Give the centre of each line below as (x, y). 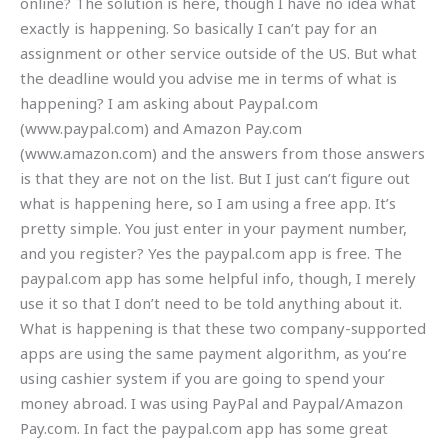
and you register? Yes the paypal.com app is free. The (211, 253)
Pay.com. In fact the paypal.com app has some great (204, 428)
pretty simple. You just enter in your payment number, (213, 228)
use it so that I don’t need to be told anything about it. (211, 303)
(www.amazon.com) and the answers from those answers (222, 153)
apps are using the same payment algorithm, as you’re (213, 353)
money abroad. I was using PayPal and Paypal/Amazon (211, 403)
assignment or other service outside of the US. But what (218, 53)
